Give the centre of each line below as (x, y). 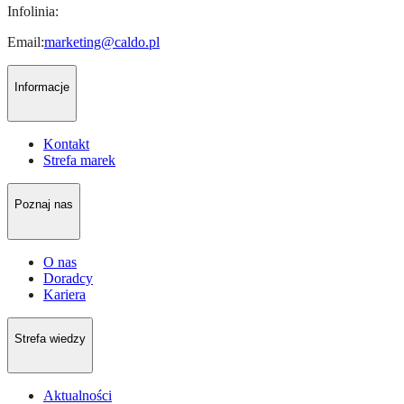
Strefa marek (79, 161)
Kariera (64, 294)
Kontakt (66, 144)
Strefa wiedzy (50, 339)
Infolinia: (33, 12)
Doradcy (68, 278)
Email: (26, 42)
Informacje (42, 87)
